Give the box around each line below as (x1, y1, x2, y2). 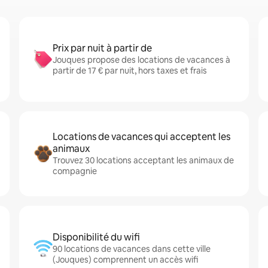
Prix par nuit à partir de (53, 42, 152, 54)
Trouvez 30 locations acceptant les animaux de (53, 155, 234, 166)
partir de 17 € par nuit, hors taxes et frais (53, 65, 207, 76)
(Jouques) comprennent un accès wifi (53, 254, 198, 265)
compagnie (53, 166, 97, 176)
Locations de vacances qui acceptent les (53, 130, 230, 143)
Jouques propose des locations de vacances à (53, 54, 230, 65)
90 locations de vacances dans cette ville (53, 243, 211, 254)
